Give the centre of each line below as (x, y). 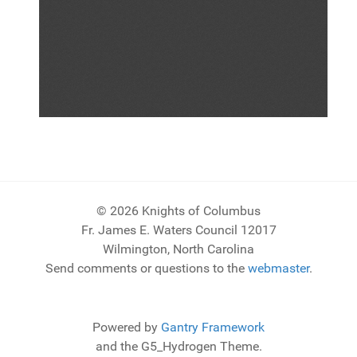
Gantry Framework (213, 327)
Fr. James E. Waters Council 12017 (178, 230)
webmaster (278, 268)
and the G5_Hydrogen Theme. (178, 346)
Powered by (127, 327)
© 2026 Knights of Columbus (178, 211)
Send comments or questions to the (146, 268)
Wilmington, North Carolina (178, 249)
